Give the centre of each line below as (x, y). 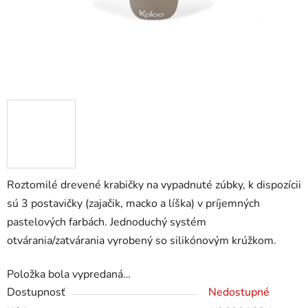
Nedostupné (239, 293)
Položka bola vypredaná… (69, 275)
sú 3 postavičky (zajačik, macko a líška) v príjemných (133, 204)
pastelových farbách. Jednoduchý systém (107, 222)
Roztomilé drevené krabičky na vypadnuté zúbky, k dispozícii (154, 185)
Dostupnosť (36, 293)
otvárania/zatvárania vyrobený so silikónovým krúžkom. (142, 241)
